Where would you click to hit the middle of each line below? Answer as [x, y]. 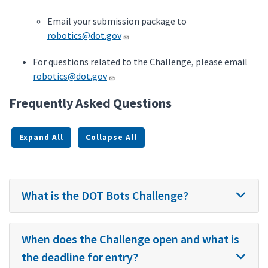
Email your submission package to [117, 21]
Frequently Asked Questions [90, 103]
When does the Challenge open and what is [130, 239]
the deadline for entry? [80, 257]
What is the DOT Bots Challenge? [105, 195]
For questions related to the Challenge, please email [140, 62]
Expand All [41, 137]
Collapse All [111, 137]
